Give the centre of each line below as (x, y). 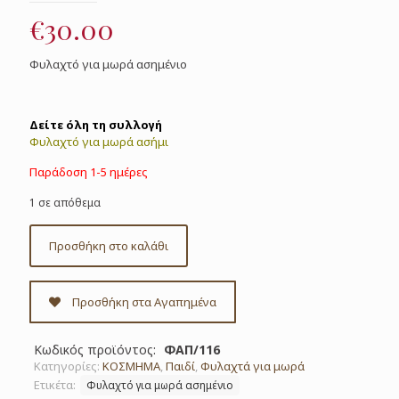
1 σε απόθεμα (65, 202)
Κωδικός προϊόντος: (97, 349)
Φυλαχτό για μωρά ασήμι (99, 141)
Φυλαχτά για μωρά (252, 366)
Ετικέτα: (56, 384)
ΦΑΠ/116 (192, 349)
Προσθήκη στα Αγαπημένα (144, 301)
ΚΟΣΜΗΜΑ (131, 366)
